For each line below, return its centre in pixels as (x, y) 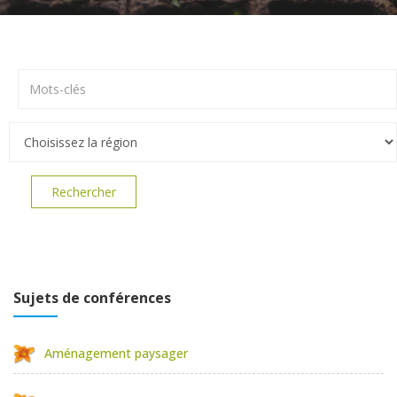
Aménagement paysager (116, 353)
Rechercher (84, 191)
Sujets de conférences (92, 297)
